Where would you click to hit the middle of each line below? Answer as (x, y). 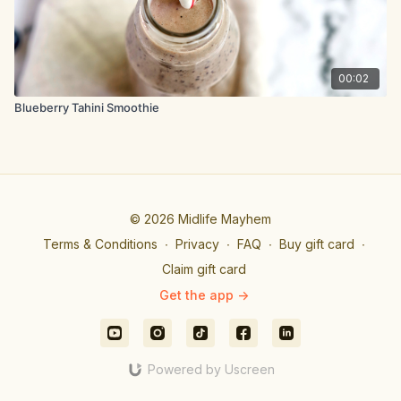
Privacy (197, 244)
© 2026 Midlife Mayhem (200, 219)
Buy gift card (317, 244)
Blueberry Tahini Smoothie (87, 107)
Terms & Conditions (100, 244)
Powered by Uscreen (211, 369)
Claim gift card (204, 269)
